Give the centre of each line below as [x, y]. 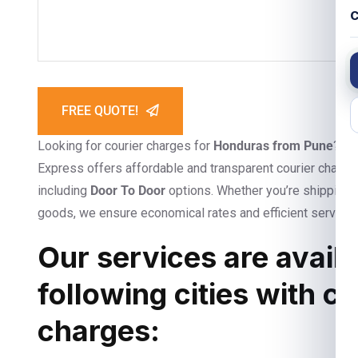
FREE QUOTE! [100, 111]
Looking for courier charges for [125, 146]
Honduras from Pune [273, 146]
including [64, 191]
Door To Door [128, 191]
